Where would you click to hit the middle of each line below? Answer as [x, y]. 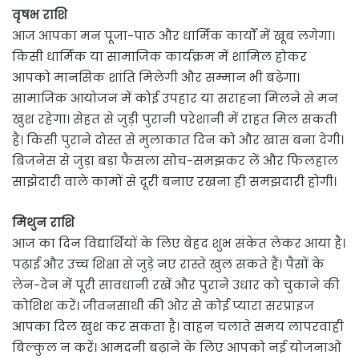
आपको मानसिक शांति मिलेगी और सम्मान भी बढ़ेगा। [156, 78]
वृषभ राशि [40, 15]
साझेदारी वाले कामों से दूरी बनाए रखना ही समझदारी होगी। [174, 182]
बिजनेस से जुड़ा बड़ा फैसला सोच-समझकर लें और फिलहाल [175, 161]
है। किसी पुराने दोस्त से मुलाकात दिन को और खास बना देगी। [178, 140]
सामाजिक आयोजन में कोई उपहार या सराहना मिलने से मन [175, 99]
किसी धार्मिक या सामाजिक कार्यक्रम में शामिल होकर [159, 57]
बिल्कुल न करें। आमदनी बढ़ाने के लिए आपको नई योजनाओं [177, 348]
